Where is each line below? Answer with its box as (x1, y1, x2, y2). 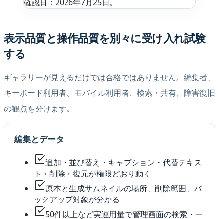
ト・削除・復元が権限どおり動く (34, 168, 151, 179)
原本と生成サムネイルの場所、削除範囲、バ (45, 183, 202, 194)
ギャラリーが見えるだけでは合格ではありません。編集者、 (4, 72, 215, 83)
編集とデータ (14, 133, 64, 145)
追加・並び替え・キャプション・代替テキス (45, 157, 202, 168)
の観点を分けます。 (4, 103, 74, 114)
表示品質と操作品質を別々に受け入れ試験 (4, 30, 206, 46)
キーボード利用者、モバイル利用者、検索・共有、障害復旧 (4, 88, 215, 99)
